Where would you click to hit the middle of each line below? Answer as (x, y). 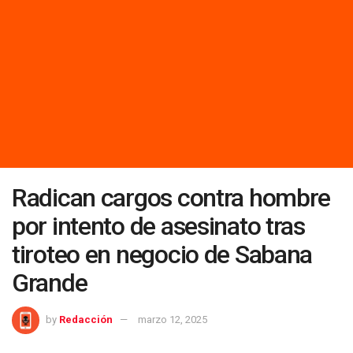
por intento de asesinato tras (158, 226)
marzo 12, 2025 (173, 320)
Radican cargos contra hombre (171, 197)
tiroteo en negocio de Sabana (162, 254)
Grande (50, 282)
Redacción (86, 320)
